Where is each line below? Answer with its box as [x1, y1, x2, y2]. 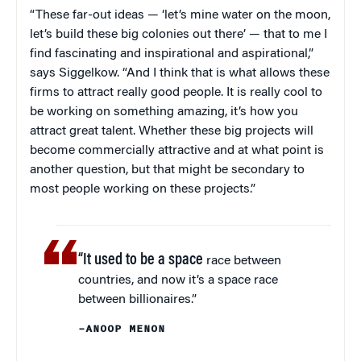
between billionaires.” [78, 293, 197, 307]
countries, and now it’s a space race [78, 274, 279, 288]
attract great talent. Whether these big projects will [30, 125, 313, 139]
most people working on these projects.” [30, 183, 255, 197]
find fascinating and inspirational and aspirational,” [30, 48, 313, 61]
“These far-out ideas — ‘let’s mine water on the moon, [30, 9, 330, 23]
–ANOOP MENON [78, 321, 166, 338]
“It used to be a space [78, 252, 204, 269]
